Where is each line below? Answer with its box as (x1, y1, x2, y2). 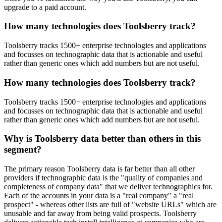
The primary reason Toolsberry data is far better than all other (4, 165, 195, 173)
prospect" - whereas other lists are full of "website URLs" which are (4, 200, 217, 209)
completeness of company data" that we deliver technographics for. (4, 182, 213, 191)
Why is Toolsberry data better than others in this (4, 133, 201, 144)
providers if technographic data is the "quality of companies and (4, 173, 203, 182)
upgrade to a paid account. (4, 2, 86, 11)
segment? (4, 144, 42, 155)
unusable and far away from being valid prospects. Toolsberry (4, 209, 197, 218)
